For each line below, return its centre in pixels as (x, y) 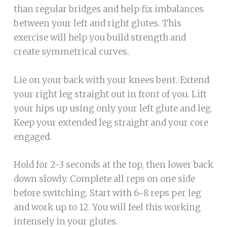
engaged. (32, 137)
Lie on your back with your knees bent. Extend (111, 80)
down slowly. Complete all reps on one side (104, 179)
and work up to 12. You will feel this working (107, 207)
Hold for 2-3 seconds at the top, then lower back (113, 165)
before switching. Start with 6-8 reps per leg (107, 193)
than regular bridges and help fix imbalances (108, 9)
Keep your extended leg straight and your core (111, 122)
